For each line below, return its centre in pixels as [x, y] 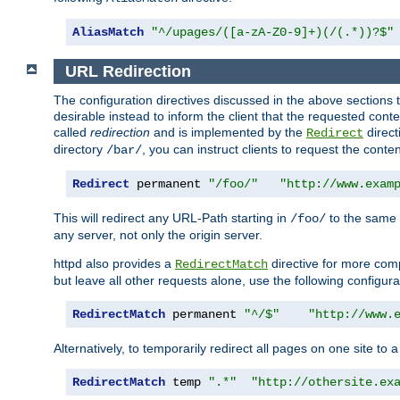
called [72, 133]
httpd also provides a [114, 264]
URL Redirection [128, 71]
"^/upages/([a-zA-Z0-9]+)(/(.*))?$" [272, 32]
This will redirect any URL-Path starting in [172, 218]
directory [80, 150]
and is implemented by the [228, 133]
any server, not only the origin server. [158, 235]
